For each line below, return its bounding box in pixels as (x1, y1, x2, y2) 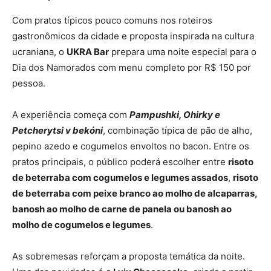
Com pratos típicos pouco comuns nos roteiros (12, 15, 212, 27)
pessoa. (12, 77, 45, 90)
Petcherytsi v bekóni (12, 125, 103, 137)
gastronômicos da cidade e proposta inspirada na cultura (12, 30, 254, 42)
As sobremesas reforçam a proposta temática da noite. (12, 250, 245, 263)
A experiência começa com (12, 109, 129, 121)
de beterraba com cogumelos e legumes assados (12, 172, 228, 184)
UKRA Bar (67, 46, 109, 58)
